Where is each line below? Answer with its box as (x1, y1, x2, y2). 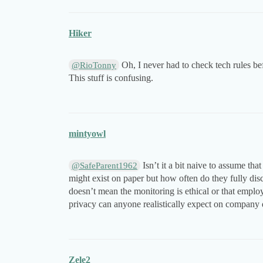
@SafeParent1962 (72, 161, 138, 171)
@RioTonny (72, 60, 117, 70)
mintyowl (69, 129, 106, 139)
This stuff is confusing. (69, 73, 153, 83)
